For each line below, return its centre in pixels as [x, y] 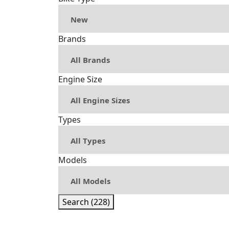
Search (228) [86, 202]
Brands [72, 39]
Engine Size [80, 79]
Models [73, 160]
